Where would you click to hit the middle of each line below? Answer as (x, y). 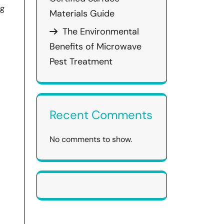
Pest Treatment (81, 61)
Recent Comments (101, 115)
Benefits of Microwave (95, 46)
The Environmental (101, 31)
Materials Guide (82, 13)
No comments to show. (91, 139)
